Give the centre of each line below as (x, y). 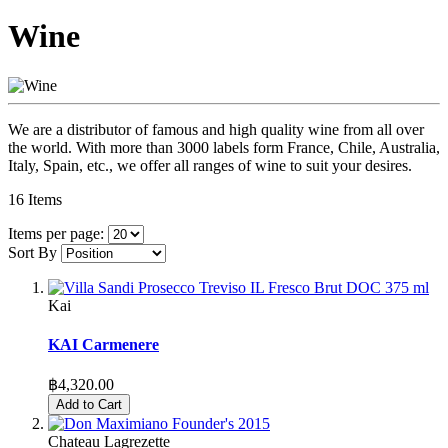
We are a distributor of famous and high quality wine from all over (216, 129)
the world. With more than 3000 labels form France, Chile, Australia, (224, 147)
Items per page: (56, 233)
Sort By (32, 252)
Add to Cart (89, 405)
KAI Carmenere (103, 345)
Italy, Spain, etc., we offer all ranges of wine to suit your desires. (210, 165)
